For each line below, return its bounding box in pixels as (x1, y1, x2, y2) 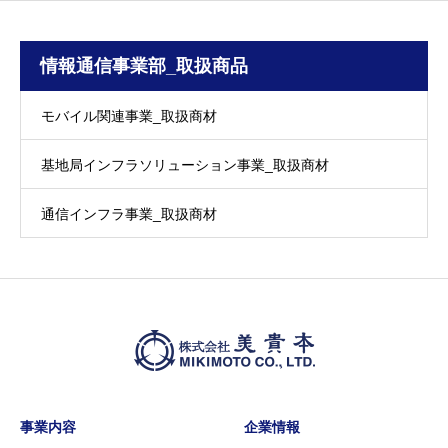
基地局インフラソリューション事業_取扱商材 (41, 157, 329, 174)
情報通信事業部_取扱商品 (40, 56, 248, 77)
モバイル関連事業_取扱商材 (41, 108, 217, 125)
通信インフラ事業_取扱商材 (41, 206, 217, 223)
